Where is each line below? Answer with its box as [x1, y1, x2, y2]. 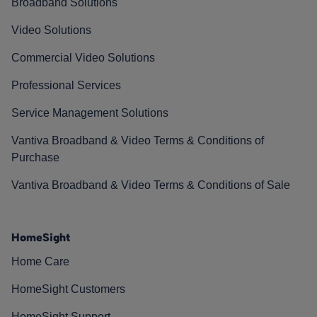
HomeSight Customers [11, 282, 125, 295]
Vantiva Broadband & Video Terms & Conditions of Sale [11, 178, 290, 191]
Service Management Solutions [11, 106, 168, 119]
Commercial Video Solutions [11, 51, 155, 64]
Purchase [11, 151, 59, 163]
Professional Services [11, 79, 121, 91]
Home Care [11, 255, 69, 267]
